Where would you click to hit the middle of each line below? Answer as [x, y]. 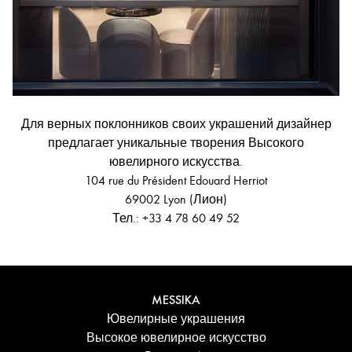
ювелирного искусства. [176, 161]
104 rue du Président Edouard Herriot [176, 180]
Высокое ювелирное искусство [176, 338]
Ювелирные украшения [176, 319]
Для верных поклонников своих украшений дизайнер [176, 124]
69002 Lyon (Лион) [176, 199]
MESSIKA [176, 300]
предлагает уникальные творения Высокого [176, 143]
